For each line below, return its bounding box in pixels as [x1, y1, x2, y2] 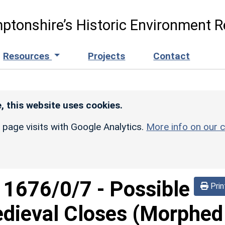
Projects [88, 50, 126, 62]
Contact [153, 50, 190, 62]
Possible [109, 176, 190, 201]
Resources [3, 50, 52, 62]
